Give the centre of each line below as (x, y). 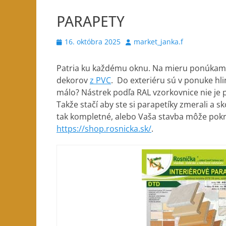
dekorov (73, 80)
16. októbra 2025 (93, 42)
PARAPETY (91, 21)
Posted (67, 41)
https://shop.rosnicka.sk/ (104, 129)
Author (137, 41)
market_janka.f (158, 42)
